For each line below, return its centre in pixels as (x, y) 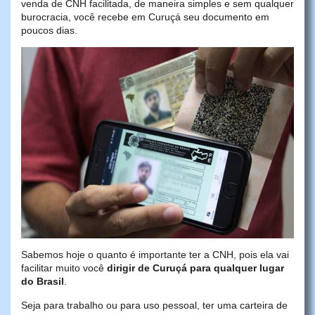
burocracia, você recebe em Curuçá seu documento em (145, 17)
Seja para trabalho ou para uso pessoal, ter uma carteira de (154, 305)
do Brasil (43, 282)
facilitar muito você (64, 268)
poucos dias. (49, 30)
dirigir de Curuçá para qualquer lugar (195, 268)
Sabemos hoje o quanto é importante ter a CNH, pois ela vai (155, 255)
